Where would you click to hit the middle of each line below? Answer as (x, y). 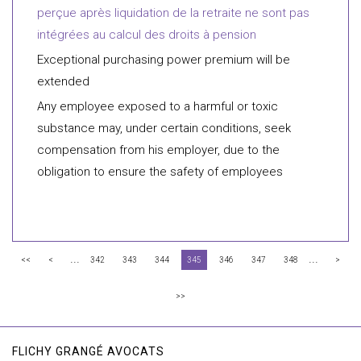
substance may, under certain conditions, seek (164, 128)
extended (63, 81)
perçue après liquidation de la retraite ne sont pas (173, 13)
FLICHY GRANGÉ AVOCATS (88, 351)
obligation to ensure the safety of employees (160, 172)
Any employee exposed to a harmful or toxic (158, 106)
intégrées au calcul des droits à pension (147, 35)
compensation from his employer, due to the (158, 150)
